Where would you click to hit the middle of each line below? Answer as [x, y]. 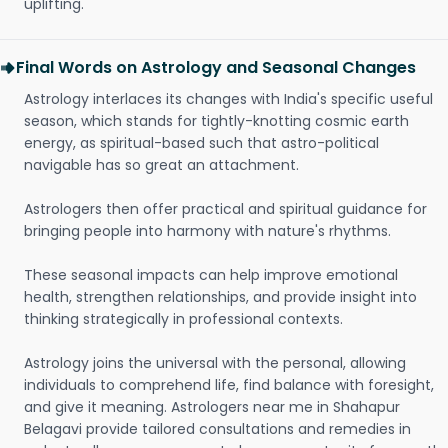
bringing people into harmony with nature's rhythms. [207, 231]
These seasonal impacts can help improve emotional [211, 275]
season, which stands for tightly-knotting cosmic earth [216, 121]
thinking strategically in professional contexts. [183, 319]
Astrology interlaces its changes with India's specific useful [228, 99]
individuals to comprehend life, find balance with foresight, [229, 385]
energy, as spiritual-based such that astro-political [201, 143]
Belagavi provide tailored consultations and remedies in [217, 429]
